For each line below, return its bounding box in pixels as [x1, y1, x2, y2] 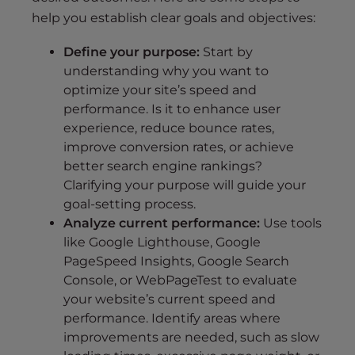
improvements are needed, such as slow [63, 329, 319, 345]
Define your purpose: [63, 44, 200, 59]
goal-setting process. [63, 196, 196, 212]
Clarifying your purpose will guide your [63, 177, 306, 193]
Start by [200, 44, 253, 59]
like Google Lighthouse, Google [63, 234, 261, 250]
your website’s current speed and [63, 291, 276, 307]
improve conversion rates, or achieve [63, 139, 294, 155]
